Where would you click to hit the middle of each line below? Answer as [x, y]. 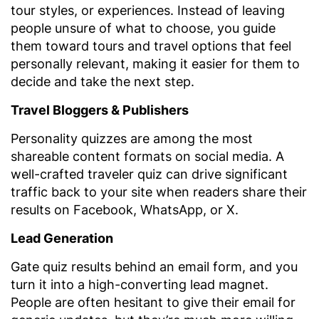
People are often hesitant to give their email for [153, 302]
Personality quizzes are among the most [132, 138]
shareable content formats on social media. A [147, 156]
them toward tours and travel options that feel [151, 46]
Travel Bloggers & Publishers [100, 110]
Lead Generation [62, 238]
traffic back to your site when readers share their [159, 192]
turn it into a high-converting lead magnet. [140, 284]
